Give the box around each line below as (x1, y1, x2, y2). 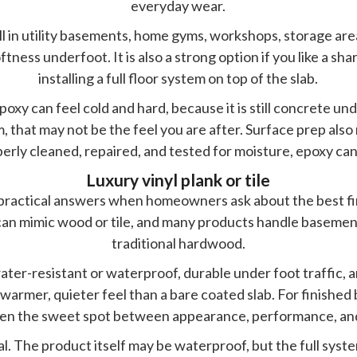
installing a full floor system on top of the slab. (38, 69, 319, 87)
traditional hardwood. (111, 233, 245, 252)
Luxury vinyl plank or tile (86, 169, 271, 190)
